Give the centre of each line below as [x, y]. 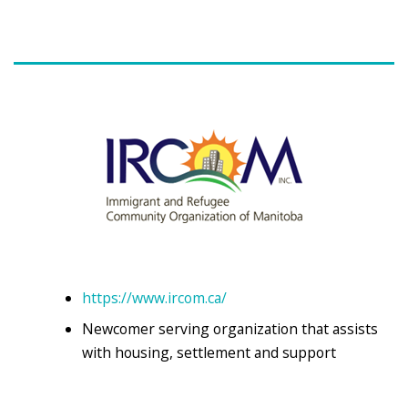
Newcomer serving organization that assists [230, 328]
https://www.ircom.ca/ [155, 297]
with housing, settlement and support [209, 352]
